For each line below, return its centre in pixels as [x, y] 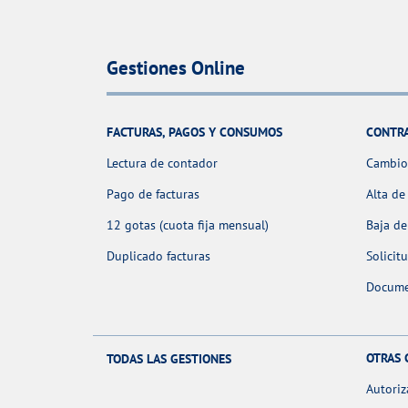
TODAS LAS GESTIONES [169, 359]
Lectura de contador [162, 163]
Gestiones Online [176, 67]
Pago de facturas [153, 194]
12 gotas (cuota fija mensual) [188, 224]
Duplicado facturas [158, 255]
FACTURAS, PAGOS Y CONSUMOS [194, 132]
